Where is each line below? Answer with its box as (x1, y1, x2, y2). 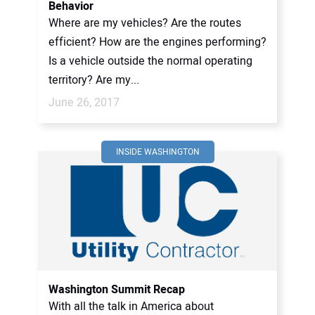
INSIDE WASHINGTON (115, 146, 200, 158)
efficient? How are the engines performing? (49, 34, 266, 51)
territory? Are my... (49, 72, 139, 89)
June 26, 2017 (49, 94, 120, 111)
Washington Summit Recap (49, 281, 185, 298)
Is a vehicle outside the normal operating (49, 53, 252, 70)
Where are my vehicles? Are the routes (49, 15, 241, 32)
